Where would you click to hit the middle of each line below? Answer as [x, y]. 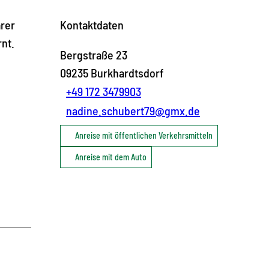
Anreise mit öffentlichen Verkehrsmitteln [144, 135]
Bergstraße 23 [94, 54]
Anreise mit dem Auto [111, 157]
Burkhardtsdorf [127, 72]
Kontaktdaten [92, 24]
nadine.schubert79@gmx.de [133, 110]
